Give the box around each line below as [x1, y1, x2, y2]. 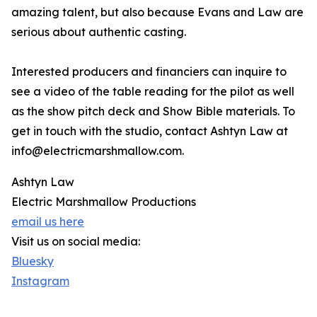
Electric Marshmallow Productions [11, 195, 196, 209]
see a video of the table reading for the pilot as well [11, 84, 294, 99]
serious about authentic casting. [11, 25, 186, 40]
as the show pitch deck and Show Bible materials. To [11, 104, 295, 119]
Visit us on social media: [11, 234, 140, 249]
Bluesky [11, 254, 54, 269]
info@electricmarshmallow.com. [11, 144, 184, 158]
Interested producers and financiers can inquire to [11, 64, 287, 79]
